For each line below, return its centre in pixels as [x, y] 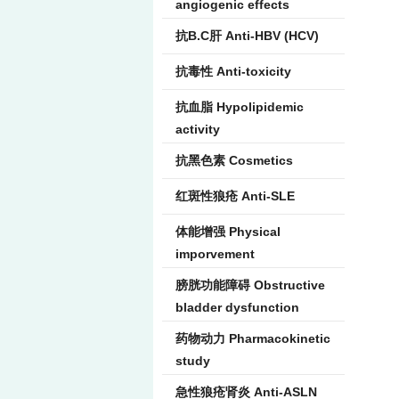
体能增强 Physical [228, 232]
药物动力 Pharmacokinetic [253, 338]
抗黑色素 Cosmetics [234, 160]
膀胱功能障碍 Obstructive [250, 285]
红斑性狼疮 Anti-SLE [235, 196]
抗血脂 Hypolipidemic [240, 107]
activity [198, 129]
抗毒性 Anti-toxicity [233, 71]
